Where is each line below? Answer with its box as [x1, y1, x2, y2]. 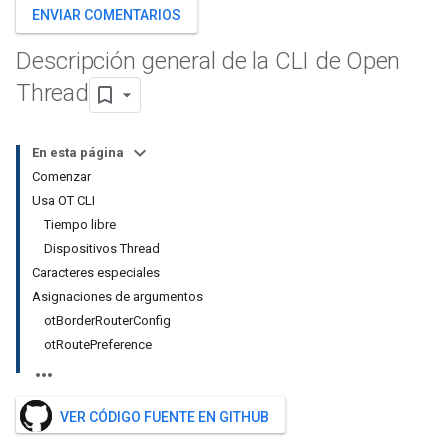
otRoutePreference [44, 337, 152, 352]
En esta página [32, 145, 124, 160]
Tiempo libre [44, 217, 116, 232]
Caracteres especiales [32, 265, 160, 280]
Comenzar [32, 169, 91, 184]
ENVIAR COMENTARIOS [32, 7, 181, 23]
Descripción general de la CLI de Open [16, 47, 401, 75]
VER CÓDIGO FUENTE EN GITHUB [60, 409, 269, 425]
